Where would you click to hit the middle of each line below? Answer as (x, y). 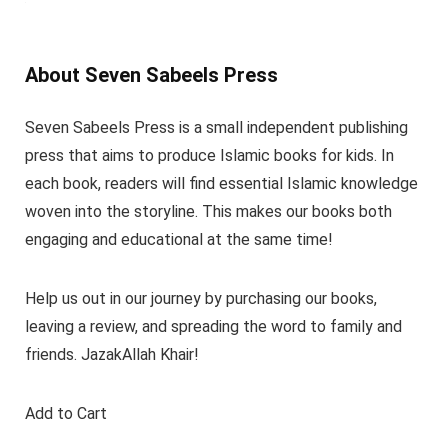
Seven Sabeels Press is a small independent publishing (216, 127)
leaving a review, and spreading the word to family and (213, 326)
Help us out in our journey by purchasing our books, (200, 298)
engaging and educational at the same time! (178, 239)
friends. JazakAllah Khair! (111, 354)
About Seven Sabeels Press (151, 74)
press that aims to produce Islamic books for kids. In (209, 155)
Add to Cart (65, 413)
